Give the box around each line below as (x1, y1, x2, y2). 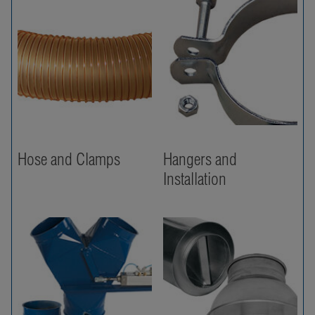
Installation (163, 167, 226, 189)
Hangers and (163, 148, 237, 169)
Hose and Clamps (18, 148, 120, 169)
